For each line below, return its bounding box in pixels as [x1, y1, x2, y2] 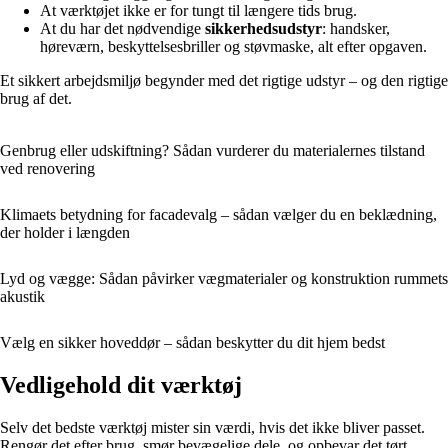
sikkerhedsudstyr [205, 20, 322, 38]
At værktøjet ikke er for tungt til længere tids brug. [40, 2, 357, 20]
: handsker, [322, 20, 390, 38]
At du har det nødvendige [40, 20, 205, 38]
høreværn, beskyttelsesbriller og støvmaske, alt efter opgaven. [40, 38, 427, 56]
